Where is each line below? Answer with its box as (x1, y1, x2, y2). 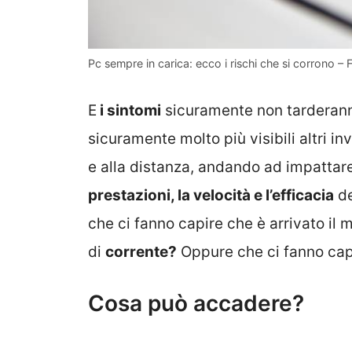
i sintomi (97, 101, 161, 119)
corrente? (105, 242, 177, 261)
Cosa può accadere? (88, 290, 304, 317)
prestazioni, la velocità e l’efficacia (88, 185, 334, 204)
